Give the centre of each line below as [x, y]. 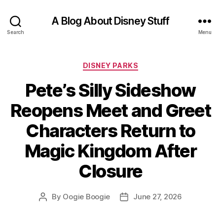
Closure [110, 171]
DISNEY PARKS [110, 65]
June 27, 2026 [158, 196]
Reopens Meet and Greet [110, 110]
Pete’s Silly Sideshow [110, 90]
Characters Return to [110, 130]
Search [16, 32]
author [54, 208]
